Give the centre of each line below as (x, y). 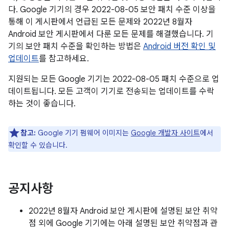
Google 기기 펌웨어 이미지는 (83, 133)
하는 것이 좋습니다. (42, 104)
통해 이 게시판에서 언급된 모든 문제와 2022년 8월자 (100, 22)
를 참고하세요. (64, 59)
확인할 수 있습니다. (38, 145)
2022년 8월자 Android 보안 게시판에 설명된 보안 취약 (123, 211)
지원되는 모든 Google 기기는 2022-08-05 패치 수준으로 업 (114, 79)
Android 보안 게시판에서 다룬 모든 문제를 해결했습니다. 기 (111, 34)
